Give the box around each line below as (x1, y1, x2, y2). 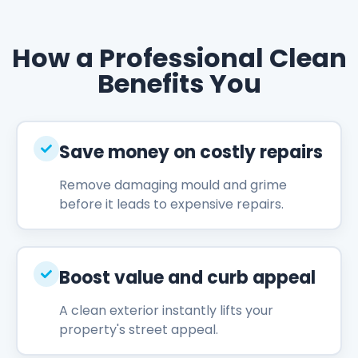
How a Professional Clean (11, 39, 347, 76)
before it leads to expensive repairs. (58, 195, 284, 214)
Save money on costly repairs (58, 140, 323, 165)
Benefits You (97, 65, 261, 101)
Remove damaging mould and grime (58, 176, 287, 195)
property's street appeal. (58, 320, 218, 340)
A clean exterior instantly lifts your (58, 301, 273, 320)
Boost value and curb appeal (58, 265, 316, 291)
